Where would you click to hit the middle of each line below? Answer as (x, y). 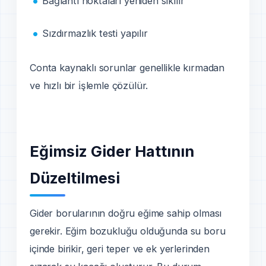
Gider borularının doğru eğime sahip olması (126, 213)
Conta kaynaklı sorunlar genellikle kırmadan (127, 68)
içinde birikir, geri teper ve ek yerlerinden (120, 249)
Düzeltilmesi (75, 178)
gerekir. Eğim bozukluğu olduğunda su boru (128, 231)
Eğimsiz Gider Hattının (112, 152)
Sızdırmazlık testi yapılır (95, 34)
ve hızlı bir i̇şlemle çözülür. (89, 86)
